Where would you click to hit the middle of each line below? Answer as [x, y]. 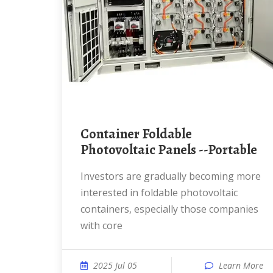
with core [101, 225]
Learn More [241, 265]
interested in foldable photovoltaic [159, 193]
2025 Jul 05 [115, 265]
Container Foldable [85, 134]
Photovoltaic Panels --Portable [169, 150]
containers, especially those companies [169, 209]
